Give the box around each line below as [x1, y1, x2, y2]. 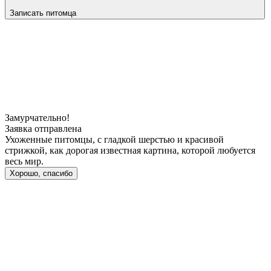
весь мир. [5, 155, 44, 166]
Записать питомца [10, 8, 76, 18]
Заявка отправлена [5, 123, 82, 134]
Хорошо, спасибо [10, 168, 73, 178]
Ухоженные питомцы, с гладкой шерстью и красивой [5, 134, 224, 145]
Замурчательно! [5, 112, 70, 123]
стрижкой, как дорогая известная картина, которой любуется [5, 145, 255, 155]
